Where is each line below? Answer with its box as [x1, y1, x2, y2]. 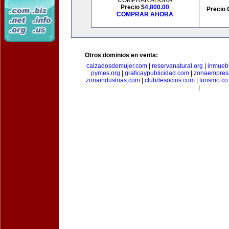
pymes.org [91, 70, 120, 77]
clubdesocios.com [144, 77, 195, 84]
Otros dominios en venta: [85, 52, 158, 59]
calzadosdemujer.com [86, 62, 147, 70]
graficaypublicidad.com [125, 70, 189, 77]
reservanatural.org [152, 62, 203, 70]
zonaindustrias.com [85, 77, 140, 84]
